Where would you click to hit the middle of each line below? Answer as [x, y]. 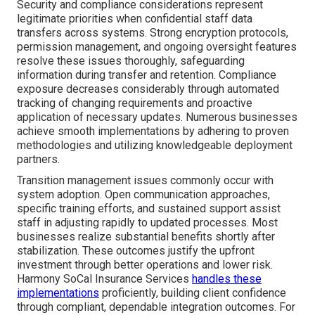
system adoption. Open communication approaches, [143, 194]
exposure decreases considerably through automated [148, 89]
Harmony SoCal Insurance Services [104, 278]
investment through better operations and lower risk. [145, 264]
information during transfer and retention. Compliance [147, 75]
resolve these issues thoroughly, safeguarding [131, 60]
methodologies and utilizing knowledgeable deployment [155, 145]
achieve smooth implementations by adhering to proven [153, 131]
